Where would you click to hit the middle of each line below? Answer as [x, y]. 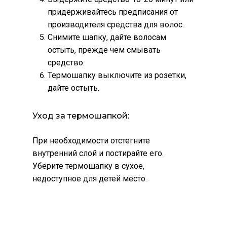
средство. [66, 63]
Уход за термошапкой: [81, 116]
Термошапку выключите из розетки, [117, 75]
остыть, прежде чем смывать [104, 50]
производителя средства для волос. [116, 25]
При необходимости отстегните [91, 141]
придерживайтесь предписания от [113, 12]
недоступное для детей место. [90, 179]
